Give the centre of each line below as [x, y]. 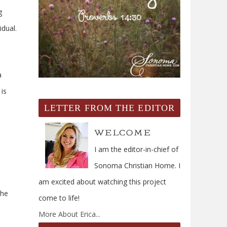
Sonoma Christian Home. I [137, 165]
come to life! [59, 198]
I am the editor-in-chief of [136, 149]
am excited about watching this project [102, 181]
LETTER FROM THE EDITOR [109, 108]
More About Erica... [69, 214]
